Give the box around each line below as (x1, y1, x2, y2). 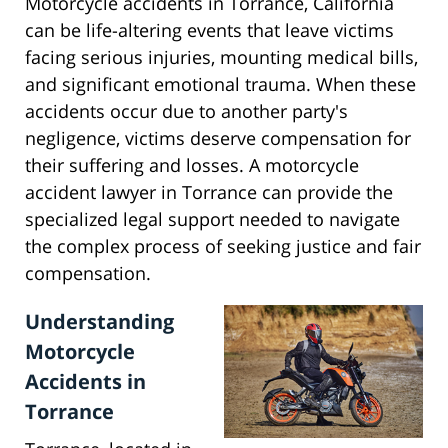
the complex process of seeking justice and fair (25, 234, 421, 259)
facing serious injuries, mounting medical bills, (25, 45, 418, 70)
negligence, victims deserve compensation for (25, 126, 411, 151)
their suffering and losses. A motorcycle (25, 153, 359, 178)
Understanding (25, 308, 174, 336)
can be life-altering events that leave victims (25, 18, 394, 43)
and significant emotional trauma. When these (25, 72, 416, 97)
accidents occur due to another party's (25, 99, 348, 124)
